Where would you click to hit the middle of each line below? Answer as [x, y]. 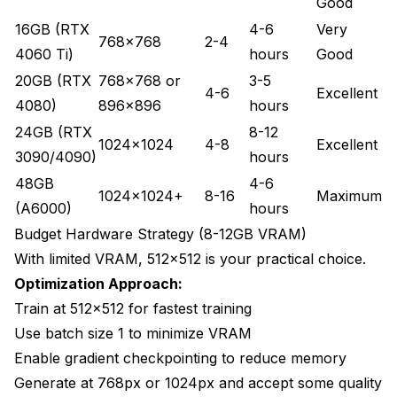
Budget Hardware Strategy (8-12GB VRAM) [160, 234]
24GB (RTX [54, 132]
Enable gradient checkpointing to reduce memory [180, 358]
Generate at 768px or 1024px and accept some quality [198, 382]
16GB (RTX [52, 29]
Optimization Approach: [98, 283]
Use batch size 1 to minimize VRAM [133, 333]
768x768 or [140, 80]
